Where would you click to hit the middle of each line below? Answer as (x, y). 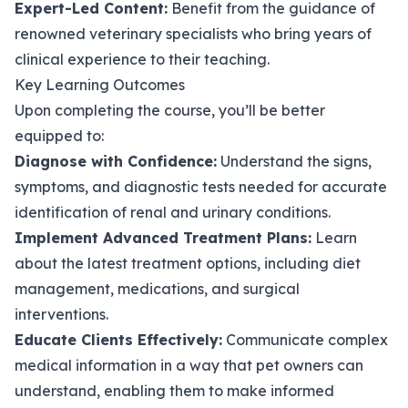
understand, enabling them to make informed (174, 391)
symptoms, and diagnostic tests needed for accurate (201, 187)
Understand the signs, (294, 162)
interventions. (61, 315)
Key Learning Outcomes (100, 85)
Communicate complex (305, 340)
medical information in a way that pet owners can (189, 366)
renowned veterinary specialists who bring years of (193, 34)
